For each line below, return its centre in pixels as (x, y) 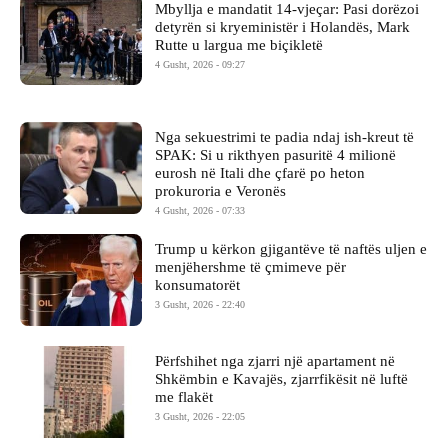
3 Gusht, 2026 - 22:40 (200, 305)
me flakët (184, 397)
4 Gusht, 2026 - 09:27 (200, 64)
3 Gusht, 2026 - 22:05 (200, 417)
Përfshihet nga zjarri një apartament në (275, 361)
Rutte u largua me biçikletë (239, 44)
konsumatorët (198, 285)
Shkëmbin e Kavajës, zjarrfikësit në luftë (282, 379)
